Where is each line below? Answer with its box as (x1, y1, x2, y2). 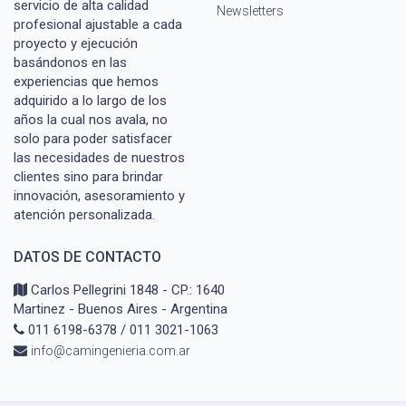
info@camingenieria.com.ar (31, 343, 190, 358)
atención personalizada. (14, 207, 155, 223)
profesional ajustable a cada (14, 16, 182, 33)
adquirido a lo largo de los (14, 92, 167, 109)
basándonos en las (14, 54, 127, 71)
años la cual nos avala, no (14, 111, 168, 128)
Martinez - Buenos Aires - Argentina (14, 301, 227, 317)
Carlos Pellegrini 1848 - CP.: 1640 (27, 282, 225, 298)
